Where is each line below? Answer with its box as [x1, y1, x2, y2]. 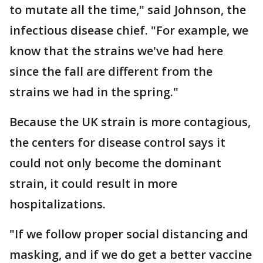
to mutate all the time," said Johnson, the [9, 2, 246, 18]
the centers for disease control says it [9, 134, 225, 150]
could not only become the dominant [9, 155, 221, 171]
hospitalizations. [9, 196, 106, 212]
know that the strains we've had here [9, 43, 223, 59]
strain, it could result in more [9, 176, 177, 191]
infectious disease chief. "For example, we [9, 22, 248, 38]
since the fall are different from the [9, 63, 213, 79]
